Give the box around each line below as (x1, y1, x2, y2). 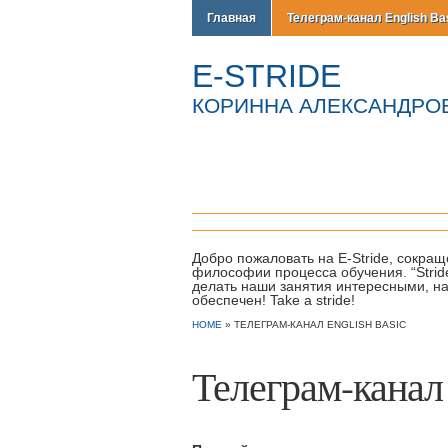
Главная (207, 11, 256, 25)
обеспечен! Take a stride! (192, 292, 355, 308)
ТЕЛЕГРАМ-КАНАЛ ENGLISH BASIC (234, 319, 406, 330)
